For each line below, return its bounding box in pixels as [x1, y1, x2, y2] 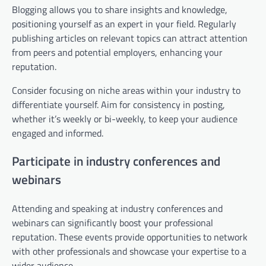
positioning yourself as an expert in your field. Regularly [12, 16, 236, 31]
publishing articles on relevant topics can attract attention [12, 30, 248, 45]
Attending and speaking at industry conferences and [12, 201, 223, 216]
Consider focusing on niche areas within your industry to [12, 83, 240, 97]
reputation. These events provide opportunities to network [12, 230, 248, 245]
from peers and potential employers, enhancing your [12, 45, 223, 59]
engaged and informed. [12, 125, 103, 140]
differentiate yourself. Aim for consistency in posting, [12, 97, 225, 112]
